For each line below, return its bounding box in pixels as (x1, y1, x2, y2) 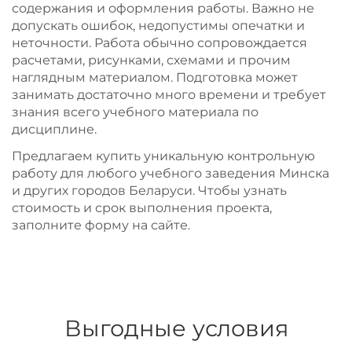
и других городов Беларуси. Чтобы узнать (12, 183, 287, 198)
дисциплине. (12, 122, 97, 137)
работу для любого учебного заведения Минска (12, 166, 329, 181)
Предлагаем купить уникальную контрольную (12, 148, 315, 163)
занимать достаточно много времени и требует (12, 87, 326, 102)
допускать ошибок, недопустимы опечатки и (12, 18, 305, 33)
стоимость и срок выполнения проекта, (12, 200, 272, 215)
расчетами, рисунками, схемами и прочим (12, 53, 291, 68)
